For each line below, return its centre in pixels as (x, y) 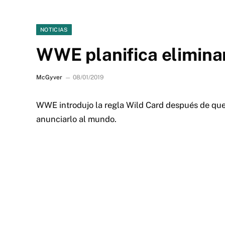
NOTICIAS (54, 30)
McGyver (49, 77)
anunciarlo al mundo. (76, 119)
